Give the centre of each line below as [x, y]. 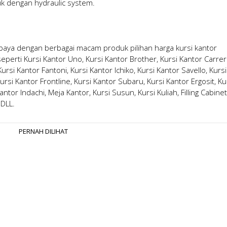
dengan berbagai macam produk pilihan [84, 47]
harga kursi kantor [185, 47]
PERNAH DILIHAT [43, 131]
